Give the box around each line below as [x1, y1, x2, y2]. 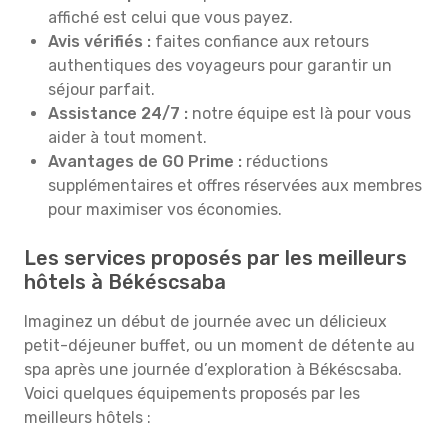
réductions [242, 152, 328, 171]
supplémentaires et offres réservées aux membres [48, 176, 422, 195]
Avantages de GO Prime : [48, 152, 242, 171]
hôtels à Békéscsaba [24, 270, 226, 294]
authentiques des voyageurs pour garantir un [48, 56, 392, 75]
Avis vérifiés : [48, 32, 155, 51]
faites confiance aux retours [155, 32, 369, 51]
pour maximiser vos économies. [48, 200, 282, 219]
